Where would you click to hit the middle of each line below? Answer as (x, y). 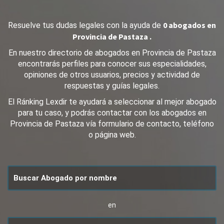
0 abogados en (189, 25)
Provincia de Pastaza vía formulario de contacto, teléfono (112, 124)
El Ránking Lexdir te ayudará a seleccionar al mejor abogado (112, 102)
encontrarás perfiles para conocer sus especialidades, (112, 64)
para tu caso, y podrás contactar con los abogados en (112, 113)
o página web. (112, 135)
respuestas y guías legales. (112, 86)
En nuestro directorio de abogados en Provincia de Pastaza (112, 53)
